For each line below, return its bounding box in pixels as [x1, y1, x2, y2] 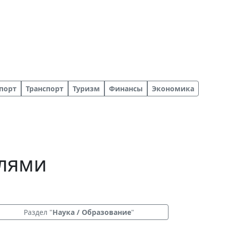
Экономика [152, 84, 194, 93]
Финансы [109, 84, 143, 93]
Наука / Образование [52, 207, 131, 217]
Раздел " [23, 207, 52, 217]
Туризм [73, 84, 100, 93]
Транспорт [26, 84, 64, 93]
